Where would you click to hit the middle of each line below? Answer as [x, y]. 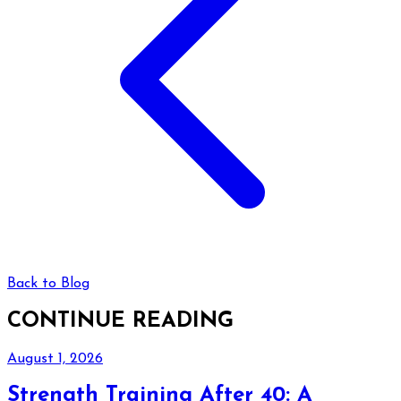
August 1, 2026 [55, 358]
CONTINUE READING [120, 321]
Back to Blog [48, 283]
